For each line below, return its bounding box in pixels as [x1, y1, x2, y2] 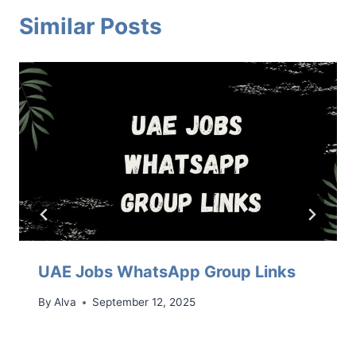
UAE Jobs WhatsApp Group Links [38, 261, 296, 281]
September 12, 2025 [92, 296, 196, 309]
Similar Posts [19, 12, 162, 40]
